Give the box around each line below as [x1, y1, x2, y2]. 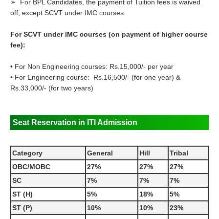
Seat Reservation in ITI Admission [13, 118, 138, 127]
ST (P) [12, 204, 33, 212]
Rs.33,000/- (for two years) [10, 84, 94, 92]
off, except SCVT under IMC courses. [10, 9, 126, 17]
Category [12, 149, 43, 157]
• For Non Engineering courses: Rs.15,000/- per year [10, 63, 174, 71]
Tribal [170, 149, 189, 157]
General [87, 149, 113, 157]
